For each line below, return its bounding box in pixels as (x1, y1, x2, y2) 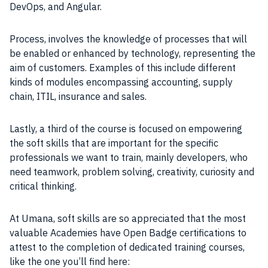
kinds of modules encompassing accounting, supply (10, 76, 233, 89)
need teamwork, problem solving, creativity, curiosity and (10, 166, 254, 178)
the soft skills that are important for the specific (10, 137, 218, 150)
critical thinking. (10, 180, 79, 193)
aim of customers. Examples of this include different (10, 62, 236, 74)
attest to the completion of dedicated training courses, (10, 241, 245, 254)
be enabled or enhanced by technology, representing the (10, 47, 255, 60)
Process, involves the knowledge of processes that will (10, 33, 247, 45)
